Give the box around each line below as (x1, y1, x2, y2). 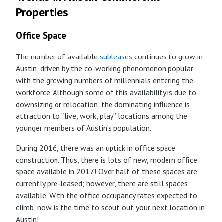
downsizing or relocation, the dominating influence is (16, 99, 190, 110)
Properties (16, 4, 68, 20)
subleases (100, 52, 132, 62)
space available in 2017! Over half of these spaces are (16, 166, 197, 177)
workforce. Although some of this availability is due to (16, 87, 196, 98)
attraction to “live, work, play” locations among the (16, 111, 187, 121)
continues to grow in (132, 52, 203, 62)
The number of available (16, 52, 100, 62)
